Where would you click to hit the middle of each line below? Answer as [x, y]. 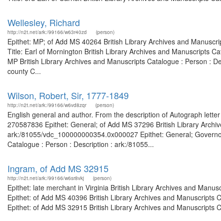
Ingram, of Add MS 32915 [58, 168]
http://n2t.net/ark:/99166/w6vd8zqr [47, 105]
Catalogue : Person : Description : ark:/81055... [81, 144]
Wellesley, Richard [44, 22]
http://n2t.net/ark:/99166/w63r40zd [47, 32]
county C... [24, 71]
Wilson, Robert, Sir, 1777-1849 [68, 95]
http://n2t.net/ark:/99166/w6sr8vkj [46, 178]
